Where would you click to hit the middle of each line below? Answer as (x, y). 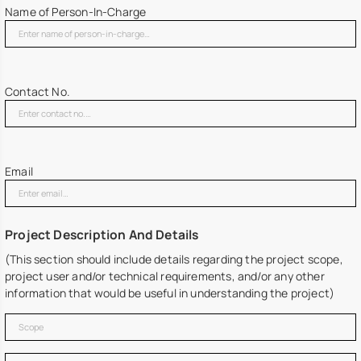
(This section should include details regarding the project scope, (174, 259)
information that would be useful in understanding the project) (170, 293)
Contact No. (37, 92)
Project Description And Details (102, 234)
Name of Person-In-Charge (76, 12)
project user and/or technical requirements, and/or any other (165, 276)
